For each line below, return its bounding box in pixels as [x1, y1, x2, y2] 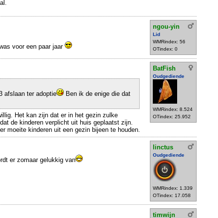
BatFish [153, 65, 176, 73]
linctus [153, 143, 173, 151]
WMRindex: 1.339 [153, 185, 193, 191]
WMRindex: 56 [153, 39, 185, 45]
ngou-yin [153, 23, 180, 31]
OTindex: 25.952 [153, 114, 191, 120]
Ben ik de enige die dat [64, 90, 130, 98]
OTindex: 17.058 [153, 192, 191, 198]
